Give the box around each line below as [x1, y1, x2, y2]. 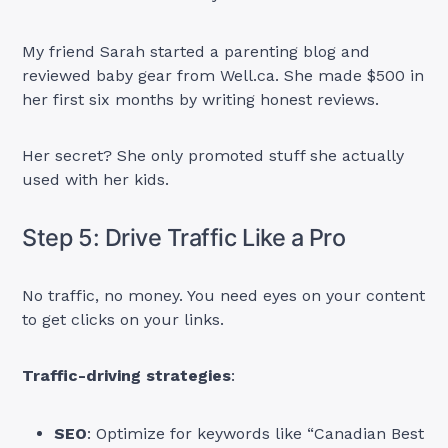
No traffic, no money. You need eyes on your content [22, 286, 426, 306]
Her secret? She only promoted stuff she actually [22, 146, 405, 166]
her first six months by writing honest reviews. [22, 90, 380, 110]
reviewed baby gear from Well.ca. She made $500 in [22, 66, 425, 86]
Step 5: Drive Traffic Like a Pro [22, 223, 346, 253]
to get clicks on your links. [22, 310, 225, 330]
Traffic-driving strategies [22, 366, 232, 386]
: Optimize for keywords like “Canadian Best [87, 424, 425, 444]
